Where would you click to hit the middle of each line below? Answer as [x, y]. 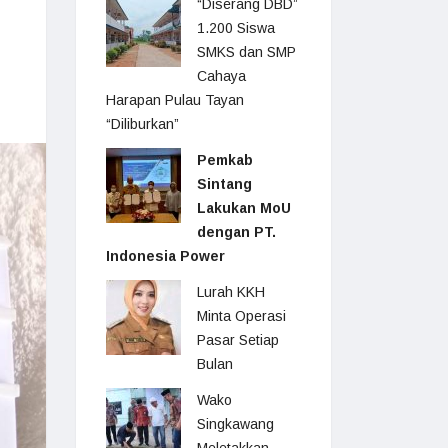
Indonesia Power [165, 256]
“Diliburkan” [142, 124]
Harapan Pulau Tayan [175, 100]
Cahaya [221, 76]
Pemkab [225, 160]
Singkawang [235, 424]
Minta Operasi [241, 316]
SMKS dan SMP [246, 52]
